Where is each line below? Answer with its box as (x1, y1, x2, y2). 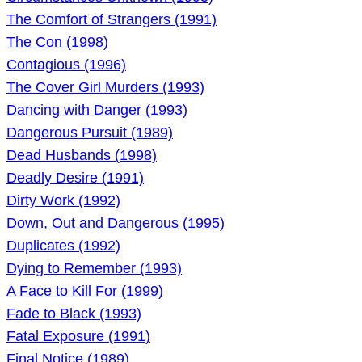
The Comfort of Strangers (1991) (6, 11, 217, 27)
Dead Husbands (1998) (6, 147, 157, 163)
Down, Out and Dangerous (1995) (6, 215, 225, 231)
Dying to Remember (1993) (6, 260, 182, 276)
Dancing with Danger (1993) (6, 102, 187, 118)
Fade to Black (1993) (6, 305, 141, 322)
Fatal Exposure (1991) (6, 328, 150, 344)
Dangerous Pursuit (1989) (6, 124, 173, 141)
